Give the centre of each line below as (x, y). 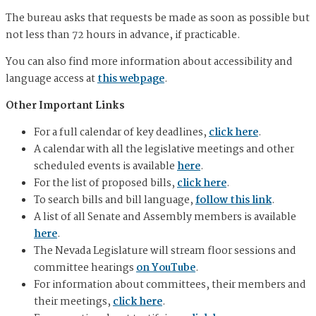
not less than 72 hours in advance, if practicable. (123, 36)
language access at (51, 79)
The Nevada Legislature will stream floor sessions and (165, 251)
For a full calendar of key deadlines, (121, 133)
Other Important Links (65, 106)
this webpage (131, 79)
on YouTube (166, 268)
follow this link (233, 201)
